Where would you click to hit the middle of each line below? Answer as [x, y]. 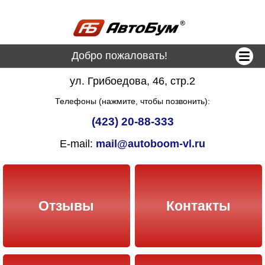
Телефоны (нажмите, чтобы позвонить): [132, 101]
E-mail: [78, 144]
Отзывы [67, 206]
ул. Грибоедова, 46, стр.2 [132, 81]
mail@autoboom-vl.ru [151, 144]
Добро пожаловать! [119, 56]
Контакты [199, 206]
